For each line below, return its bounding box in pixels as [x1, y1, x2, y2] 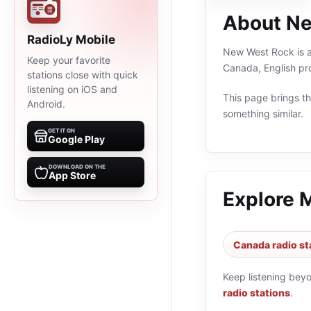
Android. [27, 98, 65, 110]
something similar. [223, 108, 303, 119]
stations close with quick [27, 69, 138, 81]
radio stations [223, 287, 290, 299]
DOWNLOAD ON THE [49, 163, 106, 170]
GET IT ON [48, 127, 75, 134]
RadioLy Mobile [27, 33, 115, 47]
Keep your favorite [27, 54, 110, 66]
